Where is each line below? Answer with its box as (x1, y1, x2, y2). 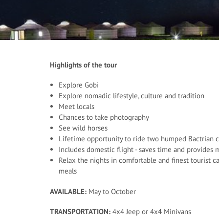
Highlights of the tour (50, 60, 117, 69)
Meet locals (59, 102, 94, 111)
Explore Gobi (59, 80, 99, 89)
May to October (88, 187, 138, 196)
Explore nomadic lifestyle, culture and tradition (59, 91, 204, 100)
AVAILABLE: (50, 187, 88, 196)
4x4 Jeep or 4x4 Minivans (110, 207, 191, 216)
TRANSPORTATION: (50, 207, 110, 216)
